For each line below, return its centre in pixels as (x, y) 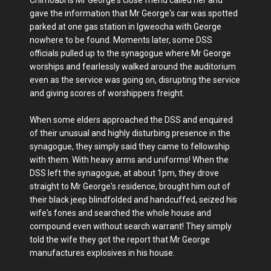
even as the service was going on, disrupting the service (135, 80)
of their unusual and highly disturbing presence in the (130, 133)
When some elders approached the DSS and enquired (131, 119)
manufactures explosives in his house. (102, 253)
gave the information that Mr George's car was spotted (134, 13)
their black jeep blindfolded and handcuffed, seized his (133, 199)
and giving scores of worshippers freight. (107, 93)
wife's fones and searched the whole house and (120, 213)
